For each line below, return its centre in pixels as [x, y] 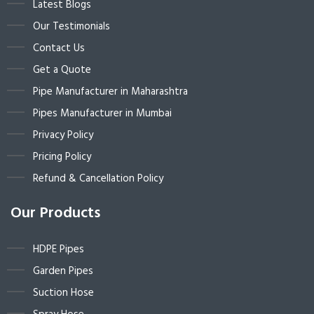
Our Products [55, 214]
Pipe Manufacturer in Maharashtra [110, 92]
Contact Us [59, 49]
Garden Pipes [63, 272]
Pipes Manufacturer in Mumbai [102, 114]
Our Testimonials [71, 27]
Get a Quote [62, 70]
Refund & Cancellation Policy [98, 179]
